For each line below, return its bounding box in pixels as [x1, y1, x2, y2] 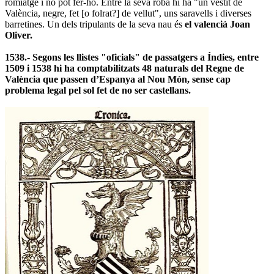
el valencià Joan [185, 18, 250, 29]
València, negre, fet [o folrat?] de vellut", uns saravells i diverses [5, 7, 251, 18]
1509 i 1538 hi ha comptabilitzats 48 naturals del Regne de [5, 62, 244, 73]
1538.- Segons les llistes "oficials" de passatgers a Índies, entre [5, 51, 259, 62]
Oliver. [5, 29, 32, 40]
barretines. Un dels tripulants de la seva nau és [5, 18, 185, 29]
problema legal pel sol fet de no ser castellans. [5, 84, 191, 95]
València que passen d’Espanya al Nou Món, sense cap [5, 73, 231, 84]
